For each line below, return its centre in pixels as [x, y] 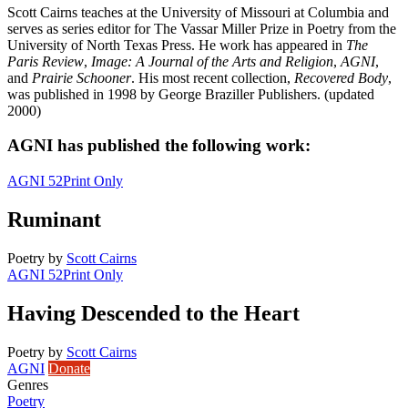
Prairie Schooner [82, 77]
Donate [69, 368]
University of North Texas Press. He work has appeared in [177, 45]
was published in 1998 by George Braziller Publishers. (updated [191, 94]
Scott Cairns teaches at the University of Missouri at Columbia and [198, 12]
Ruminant [54, 219]
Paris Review [46, 61]
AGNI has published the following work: [159, 146]
